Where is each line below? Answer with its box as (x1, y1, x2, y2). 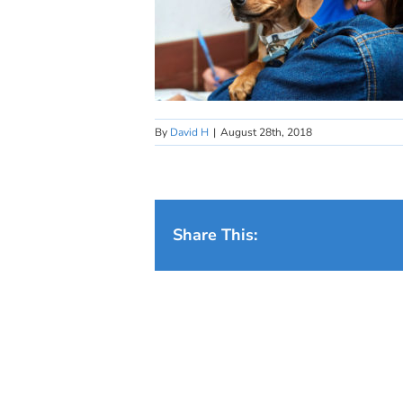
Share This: (173, 224, 257, 246)
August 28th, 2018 (220, 125, 312, 139)
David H (170, 125, 209, 139)
